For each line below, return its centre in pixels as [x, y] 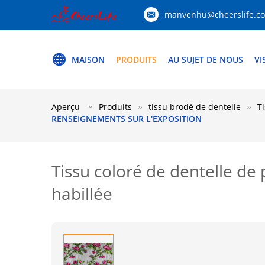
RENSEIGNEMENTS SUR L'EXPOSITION [127, 119]
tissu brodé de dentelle [195, 107]
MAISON [88, 59]
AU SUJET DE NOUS [206, 59]
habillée [82, 193]
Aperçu [66, 107]
